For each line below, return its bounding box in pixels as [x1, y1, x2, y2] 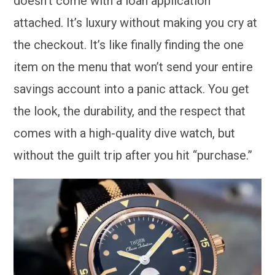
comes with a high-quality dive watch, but [14, 125, 236, 141]
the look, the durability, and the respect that [14, 103, 246, 118]
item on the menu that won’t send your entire [14, 59, 254, 74]
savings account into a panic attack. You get [14, 81, 250, 96]
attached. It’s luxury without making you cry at [14, 15, 258, 30]
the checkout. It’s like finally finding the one [14, 37, 244, 52]
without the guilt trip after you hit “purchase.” [14, 147, 253, 163]
